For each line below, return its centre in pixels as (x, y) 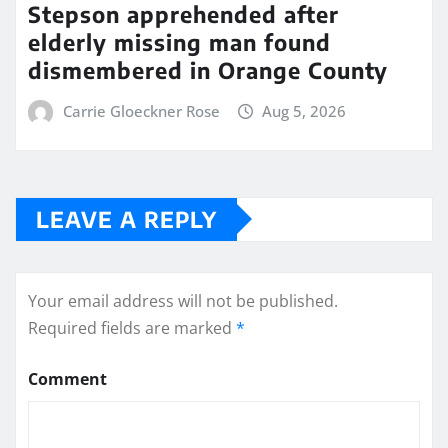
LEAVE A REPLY (126, 218)
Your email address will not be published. (183, 300)
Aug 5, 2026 (304, 111)
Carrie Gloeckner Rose (141, 111)
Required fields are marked (132, 327)
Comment (67, 378)
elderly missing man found (179, 42)
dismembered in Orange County (208, 70)
